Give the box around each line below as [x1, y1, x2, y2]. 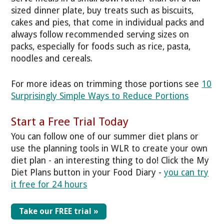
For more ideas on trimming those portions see [11, 78, 202, 89]
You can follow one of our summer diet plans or [11, 131, 199, 141]
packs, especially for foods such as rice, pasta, [11, 41, 191, 52]
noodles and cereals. [11, 53, 93, 64]
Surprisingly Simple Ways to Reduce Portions [11, 90, 189, 101]
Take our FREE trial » [19, 206, 99, 216]
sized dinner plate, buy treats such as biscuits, [11, 5, 194, 16]
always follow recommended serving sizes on [11, 29, 189, 40]
